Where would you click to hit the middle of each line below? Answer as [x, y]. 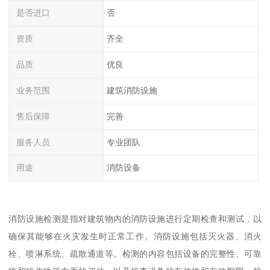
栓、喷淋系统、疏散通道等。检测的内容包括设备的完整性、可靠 [135, 253]
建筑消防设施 [132, 90]
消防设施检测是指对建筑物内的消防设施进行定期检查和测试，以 [135, 218]
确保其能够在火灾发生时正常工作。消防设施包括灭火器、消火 [135, 236]
